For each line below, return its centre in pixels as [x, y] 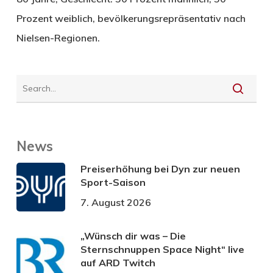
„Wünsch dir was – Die [133, 236]
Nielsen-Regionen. [58, 37]
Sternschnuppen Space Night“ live [162, 249]
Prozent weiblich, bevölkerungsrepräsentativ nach [131, 18]
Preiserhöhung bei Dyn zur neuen [160, 168]
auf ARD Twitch [118, 262]
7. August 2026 [115, 202]
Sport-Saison [113, 182]
